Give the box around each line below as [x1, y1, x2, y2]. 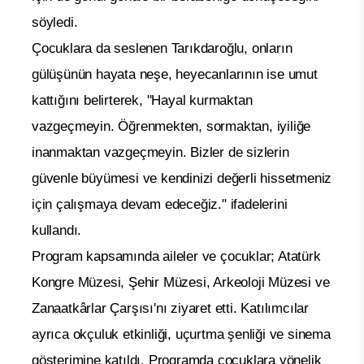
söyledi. [32, 14, 78, 30]
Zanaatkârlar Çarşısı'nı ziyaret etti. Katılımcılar [32, 300, 309, 316]
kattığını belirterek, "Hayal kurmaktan [32, 92, 253, 108]
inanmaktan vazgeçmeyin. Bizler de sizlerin [32, 144, 289, 160]
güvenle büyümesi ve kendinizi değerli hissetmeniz [32, 170, 332, 186]
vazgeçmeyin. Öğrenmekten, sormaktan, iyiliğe [32, 118, 311, 134]
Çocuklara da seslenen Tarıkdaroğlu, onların [32, 40, 292, 56]
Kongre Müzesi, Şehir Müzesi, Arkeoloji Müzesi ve [32, 274, 330, 290]
